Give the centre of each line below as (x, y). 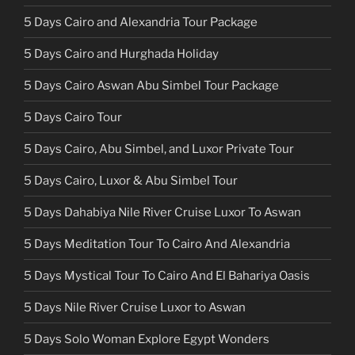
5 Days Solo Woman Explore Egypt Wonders (147, 339)
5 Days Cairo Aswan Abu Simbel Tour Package (151, 85)
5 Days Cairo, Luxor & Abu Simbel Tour (131, 180)
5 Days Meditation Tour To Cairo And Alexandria (157, 244)
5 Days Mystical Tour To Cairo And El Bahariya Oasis (167, 275)
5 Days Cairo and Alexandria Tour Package (141, 22)
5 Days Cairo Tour (73, 117)
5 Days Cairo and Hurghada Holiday (121, 53)
